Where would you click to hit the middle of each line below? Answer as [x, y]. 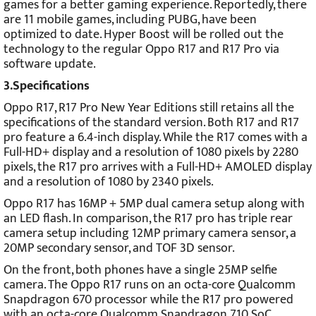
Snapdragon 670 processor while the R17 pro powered [148, 300]
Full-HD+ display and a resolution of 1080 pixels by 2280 [151, 153]
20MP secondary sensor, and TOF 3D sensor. [119, 249]
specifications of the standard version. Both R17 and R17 [151, 123]
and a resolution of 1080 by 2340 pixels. [109, 182]
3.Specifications [47, 86]
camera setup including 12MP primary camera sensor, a [150, 234]
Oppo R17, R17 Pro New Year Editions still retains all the [149, 108]
